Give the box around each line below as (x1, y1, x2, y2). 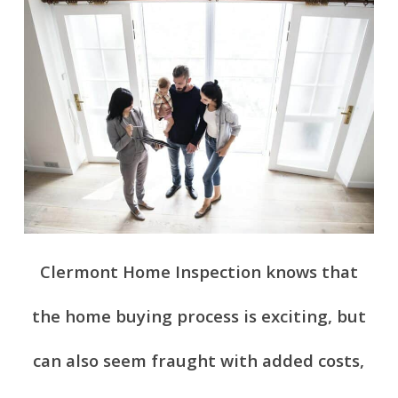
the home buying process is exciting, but (31, 304, 366, 327)
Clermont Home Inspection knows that (39, 259, 358, 283)
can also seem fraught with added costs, (33, 348, 365, 371)
